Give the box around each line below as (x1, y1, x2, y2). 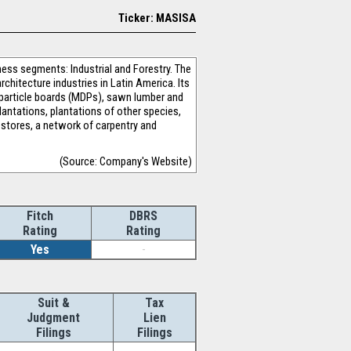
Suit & (37, 295, 70, 310)
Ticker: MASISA (118, 11, 196, 25)
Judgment (27, 310, 80, 325)
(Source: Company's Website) (60, 154, 192, 168)
